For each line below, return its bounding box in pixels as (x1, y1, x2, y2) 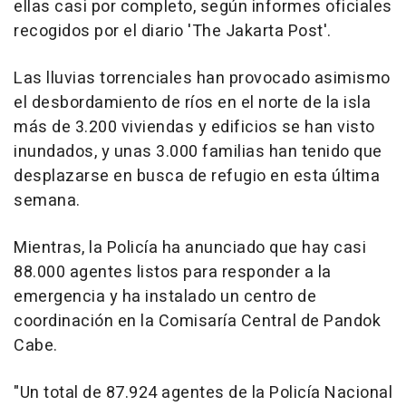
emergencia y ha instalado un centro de (14, 285, 316, 310)
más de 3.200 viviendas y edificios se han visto (14, 115, 375, 140)
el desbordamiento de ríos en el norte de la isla (14, 91, 371, 116)
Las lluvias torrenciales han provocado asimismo (14, 66, 391, 92)
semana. (14, 188, 81, 214)
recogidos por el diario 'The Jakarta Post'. (14, 19, 332, 44)
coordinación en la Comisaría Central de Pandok (14, 309, 381, 334)
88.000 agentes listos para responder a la (14, 260, 332, 285)
